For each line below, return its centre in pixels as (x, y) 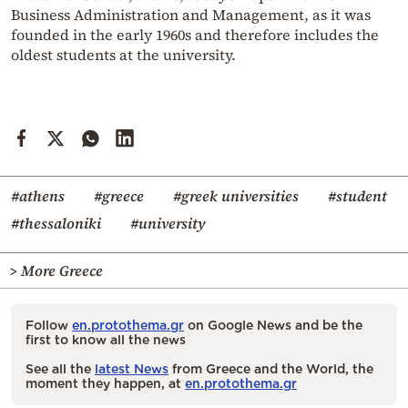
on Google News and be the (273, 325)
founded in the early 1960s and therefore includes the (195, 35)
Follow (49, 325)
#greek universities (236, 196)
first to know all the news (106, 340)
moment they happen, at (105, 383)
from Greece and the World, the (271, 369)
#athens (38, 196)
